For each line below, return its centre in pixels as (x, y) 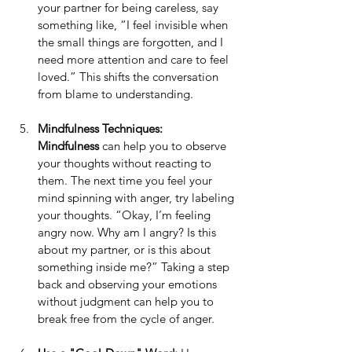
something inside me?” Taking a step (135, 267)
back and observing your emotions (129, 284)
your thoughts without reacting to (126, 163)
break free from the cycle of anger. (126, 319)
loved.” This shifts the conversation (130, 77)
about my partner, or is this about (126, 250)
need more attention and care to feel (135, 60)
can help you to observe (164, 146)
